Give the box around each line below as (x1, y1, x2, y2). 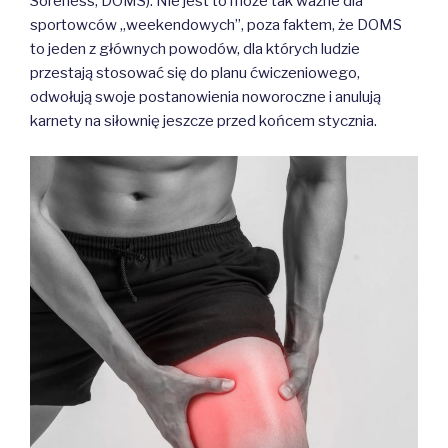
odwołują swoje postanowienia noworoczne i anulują (30, 88, 381, 107)
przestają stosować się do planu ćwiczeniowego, (30, 64, 360, 83)
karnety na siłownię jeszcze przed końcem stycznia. (30, 112, 377, 131)
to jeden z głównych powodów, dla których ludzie (30, 40, 360, 59)
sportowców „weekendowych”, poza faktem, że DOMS (30, 16, 402, 35)
